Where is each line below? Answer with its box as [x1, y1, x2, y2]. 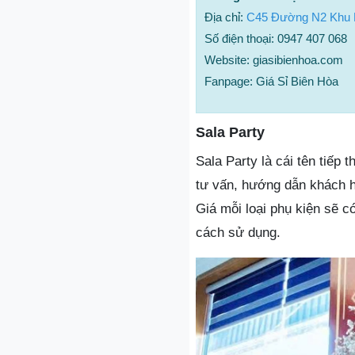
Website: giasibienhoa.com [204, 52, 343, 67]
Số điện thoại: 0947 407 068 [204, 31, 347, 45]
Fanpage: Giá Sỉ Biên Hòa [204, 74, 338, 88]
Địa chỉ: [204, 10, 246, 24]
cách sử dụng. [196, 224, 281, 240]
